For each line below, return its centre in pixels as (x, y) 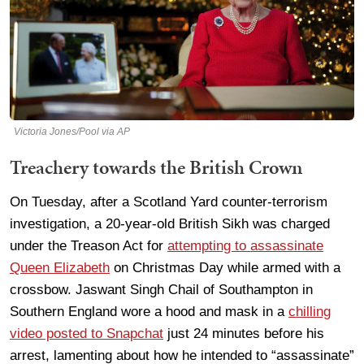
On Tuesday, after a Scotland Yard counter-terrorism (169, 201)
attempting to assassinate (245, 245)
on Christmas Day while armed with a (225, 267)
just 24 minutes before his (244, 333)
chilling (310, 311)
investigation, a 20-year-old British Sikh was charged (170, 223)
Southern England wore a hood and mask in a (149, 311)
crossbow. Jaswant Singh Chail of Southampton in (161, 289)
